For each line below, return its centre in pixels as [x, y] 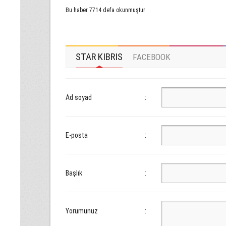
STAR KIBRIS [99, 57]
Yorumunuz [82, 211]
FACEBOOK [152, 57]
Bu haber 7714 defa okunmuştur [105, 10]
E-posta [77, 135]
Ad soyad [79, 97]
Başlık [74, 173]
